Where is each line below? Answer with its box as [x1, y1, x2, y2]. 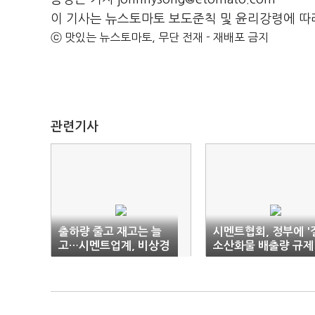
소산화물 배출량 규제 [213, 240, 314, 251]
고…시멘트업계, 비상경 [58, 240, 169, 251]
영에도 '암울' [58, 255, 121, 265]
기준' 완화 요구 [213, 255, 285, 265]
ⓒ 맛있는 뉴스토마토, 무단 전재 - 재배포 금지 [51, 32, 269, 43]
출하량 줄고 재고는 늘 [58, 226, 162, 237]
